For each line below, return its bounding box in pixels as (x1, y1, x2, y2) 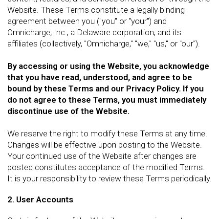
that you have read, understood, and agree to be (7, 72, 192, 82)
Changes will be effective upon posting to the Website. (7, 140, 202, 150)
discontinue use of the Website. (7, 106, 130, 116)
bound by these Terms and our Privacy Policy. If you (7, 84, 204, 93)
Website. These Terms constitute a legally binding (7, 5, 185, 15)
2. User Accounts (7, 195, 73, 204)
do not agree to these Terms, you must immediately (7, 95, 206, 105)
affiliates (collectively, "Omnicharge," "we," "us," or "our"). (7, 39, 200, 48)
